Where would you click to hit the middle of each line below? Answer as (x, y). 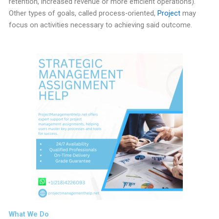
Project (169, 13)
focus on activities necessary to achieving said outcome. (100, 25)
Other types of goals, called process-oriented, (83, 13)
